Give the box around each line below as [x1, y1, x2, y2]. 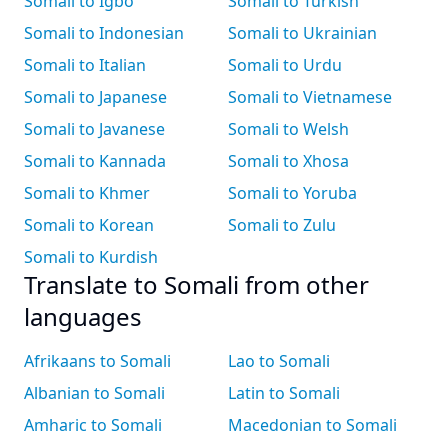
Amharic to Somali [24, 414, 162, 436]
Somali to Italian [24, 54, 146, 76]
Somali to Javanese [24, 118, 165, 140]
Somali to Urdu [228, 54, 342, 76]
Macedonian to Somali [228, 414, 397, 436]
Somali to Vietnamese [228, 86, 392, 108]
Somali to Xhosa [228, 150, 349, 172]
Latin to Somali [228, 382, 340, 404]
